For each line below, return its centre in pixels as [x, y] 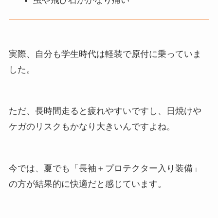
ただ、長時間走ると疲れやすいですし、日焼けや [105, 111]
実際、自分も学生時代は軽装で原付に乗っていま [105, 54]
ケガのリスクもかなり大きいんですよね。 [92, 127]
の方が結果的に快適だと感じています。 [87, 184]
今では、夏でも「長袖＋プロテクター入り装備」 [105, 168]
